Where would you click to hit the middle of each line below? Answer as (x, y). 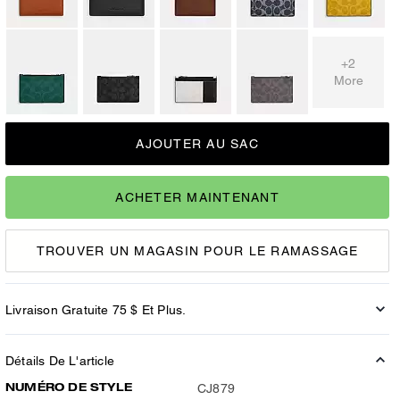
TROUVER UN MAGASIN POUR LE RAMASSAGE (197, 250)
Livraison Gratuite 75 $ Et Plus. (96, 310)
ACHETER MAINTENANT (197, 197)
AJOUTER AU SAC (197, 144)
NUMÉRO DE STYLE (69, 387)
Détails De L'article (60, 361)
